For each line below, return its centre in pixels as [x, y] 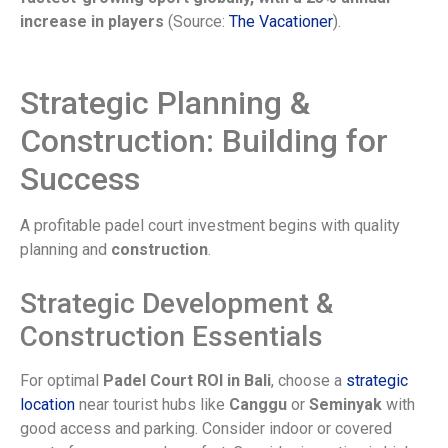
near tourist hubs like [152, 405]
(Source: [196, 22]
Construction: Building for [204, 141]
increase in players [92, 22]
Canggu [258, 405]
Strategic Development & [176, 304]
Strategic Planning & [165, 103]
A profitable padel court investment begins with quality [210, 226]
